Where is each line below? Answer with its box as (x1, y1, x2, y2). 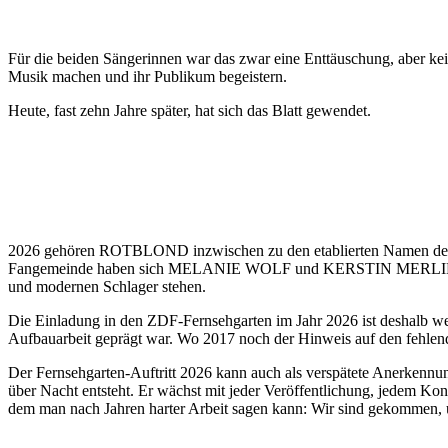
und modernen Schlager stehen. (8, 277, 206, 295)
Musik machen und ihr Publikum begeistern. (8, 67, 287, 85)
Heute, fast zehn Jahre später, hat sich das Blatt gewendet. (8, 101, 371, 119)
